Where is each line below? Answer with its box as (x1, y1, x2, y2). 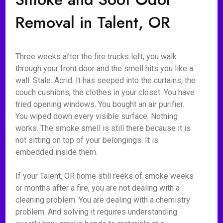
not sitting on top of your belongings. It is (15, 135, 159, 145)
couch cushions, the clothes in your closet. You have (15, 88, 195, 97)
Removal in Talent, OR (15, 11, 171, 34)
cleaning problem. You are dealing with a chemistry (15, 195, 191, 205)
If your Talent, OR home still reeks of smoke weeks (15, 171, 194, 181)
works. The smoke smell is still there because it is (15, 123, 191, 133)
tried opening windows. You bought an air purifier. (15, 100, 185, 109)
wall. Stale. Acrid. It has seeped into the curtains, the (15, 76, 196, 85)
